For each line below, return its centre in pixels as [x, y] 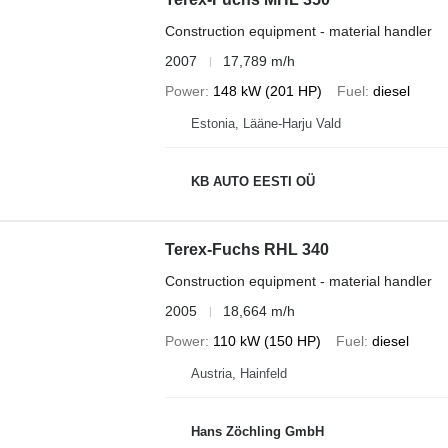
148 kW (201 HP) [267, 91]
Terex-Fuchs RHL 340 [246, 249]
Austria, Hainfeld [238, 373]
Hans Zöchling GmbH [257, 431]
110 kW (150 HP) [266, 341]
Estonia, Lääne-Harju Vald [265, 123]
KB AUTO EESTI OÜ [252, 181]
